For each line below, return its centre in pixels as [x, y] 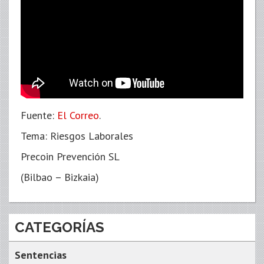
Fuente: [39, 115]
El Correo [78, 115]
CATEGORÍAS [60, 227]
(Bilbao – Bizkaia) [60, 177]
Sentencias [41, 255]
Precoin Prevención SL [70, 156]
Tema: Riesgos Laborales [77, 136]
